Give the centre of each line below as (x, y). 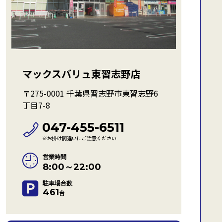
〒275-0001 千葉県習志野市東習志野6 (90, 93)
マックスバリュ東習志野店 (82, 74)
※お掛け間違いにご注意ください (79, 138)
